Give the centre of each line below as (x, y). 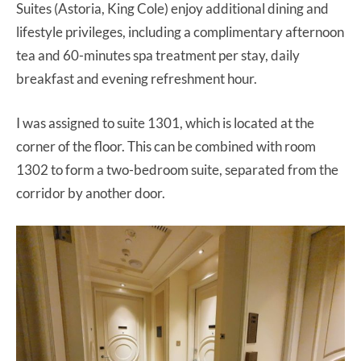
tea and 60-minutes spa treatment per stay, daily (158, 56)
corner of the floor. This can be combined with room (166, 147)
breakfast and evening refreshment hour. (138, 79)
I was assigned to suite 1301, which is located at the (165, 123)
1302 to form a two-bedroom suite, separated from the (177, 170)
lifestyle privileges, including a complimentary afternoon (180, 32)
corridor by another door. (92, 193)
